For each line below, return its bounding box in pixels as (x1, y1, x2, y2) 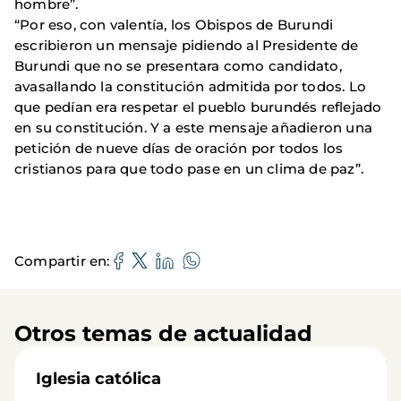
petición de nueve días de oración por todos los (14, 140, 344, 158)
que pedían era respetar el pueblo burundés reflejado (14, 98, 382, 116)
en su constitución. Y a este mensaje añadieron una (14, 119, 373, 137)
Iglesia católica (36, 369, 161, 389)
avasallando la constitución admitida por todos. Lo (14, 78, 367, 96)
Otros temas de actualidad (14, 320, 312, 347)
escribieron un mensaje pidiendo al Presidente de (14, 37, 359, 55)
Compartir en (14, 252, 107, 269)
